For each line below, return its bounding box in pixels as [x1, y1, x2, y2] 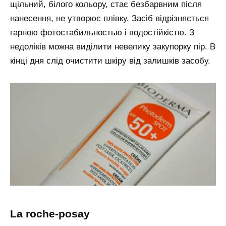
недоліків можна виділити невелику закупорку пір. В [10, 42, 215, 52]
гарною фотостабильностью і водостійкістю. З [10, 28, 194, 38]
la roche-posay [17, 207, 90, 220]
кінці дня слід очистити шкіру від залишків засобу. [10, 56, 210, 66]
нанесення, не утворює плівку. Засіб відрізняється [10, 14, 209, 24]
